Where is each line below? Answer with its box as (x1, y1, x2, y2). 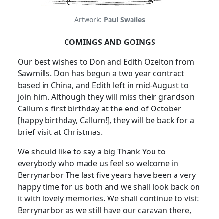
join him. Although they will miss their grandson (18, 91, 195, 103)
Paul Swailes (103, 15, 145, 24)
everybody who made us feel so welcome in (18, 158, 178, 169)
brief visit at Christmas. (18, 127, 103, 138)
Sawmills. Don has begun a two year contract (18, 68, 184, 79)
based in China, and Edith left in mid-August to (18, 80, 189, 91)
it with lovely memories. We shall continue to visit (18, 193, 199, 204)
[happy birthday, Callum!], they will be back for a (18, 115, 194, 126)
